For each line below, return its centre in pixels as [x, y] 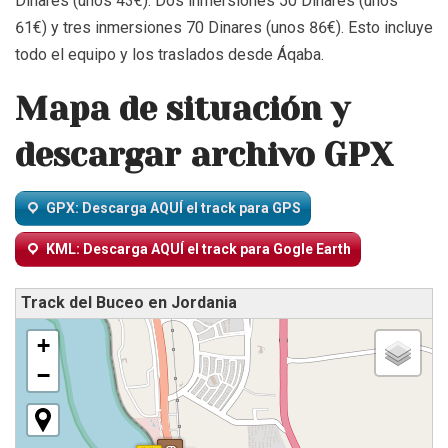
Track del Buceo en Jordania [129, 303]
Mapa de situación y [182, 108]
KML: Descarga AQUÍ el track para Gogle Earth [198, 248]
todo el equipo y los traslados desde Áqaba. [169, 54]
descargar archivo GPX [203, 154]
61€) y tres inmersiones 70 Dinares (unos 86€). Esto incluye [224, 27]
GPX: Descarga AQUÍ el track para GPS [173, 207]
